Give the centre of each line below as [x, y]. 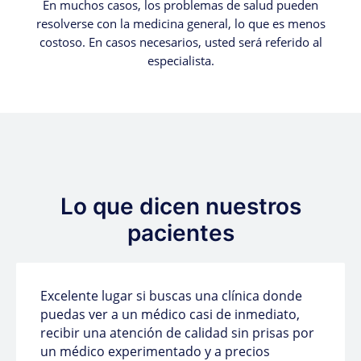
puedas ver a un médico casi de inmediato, [170, 315]
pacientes [180, 233]
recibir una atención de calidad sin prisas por [177, 333]
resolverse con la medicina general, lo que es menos [180, 23]
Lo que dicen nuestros [180, 207]
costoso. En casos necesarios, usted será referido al [180, 41]
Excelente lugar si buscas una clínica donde [171, 296]
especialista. [180, 60]
